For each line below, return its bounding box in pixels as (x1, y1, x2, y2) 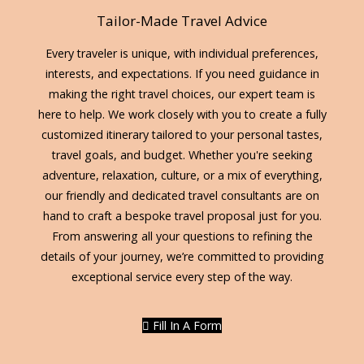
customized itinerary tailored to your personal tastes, (41, 127, 323, 142)
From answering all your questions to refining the (51, 228, 313, 244)
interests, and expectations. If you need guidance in (45, 66, 319, 81)
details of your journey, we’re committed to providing (40, 249, 324, 264)
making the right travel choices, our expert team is (49, 86, 315, 102)
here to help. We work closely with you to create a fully (37, 106, 327, 122)
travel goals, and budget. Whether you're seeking (51, 147, 313, 162)
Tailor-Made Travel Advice (97, 11, 267, 30)
